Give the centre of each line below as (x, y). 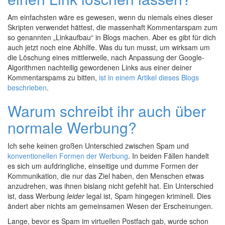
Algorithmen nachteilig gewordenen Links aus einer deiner (100, 67)
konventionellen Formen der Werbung (68, 156)
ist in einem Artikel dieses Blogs (149, 77)
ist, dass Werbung (37, 196)
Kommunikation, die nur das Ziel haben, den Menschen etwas (106, 176)
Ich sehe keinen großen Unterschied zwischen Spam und (98, 146)
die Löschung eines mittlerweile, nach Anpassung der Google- (106, 57)
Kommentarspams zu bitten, (53, 77)
